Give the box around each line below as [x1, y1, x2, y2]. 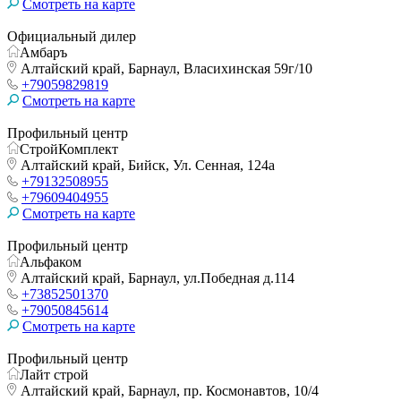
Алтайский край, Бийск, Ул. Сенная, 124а [17, 157, 275, 173]
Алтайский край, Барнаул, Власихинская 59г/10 [17, 60, 312, 76]
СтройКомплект [20, 141, 118, 157]
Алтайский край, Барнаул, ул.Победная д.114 [17, 269, 294, 286]
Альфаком [20, 253, 81, 269]
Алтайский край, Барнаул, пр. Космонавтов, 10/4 [17, 382, 319, 398]
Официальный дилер [7, 28, 136, 44]
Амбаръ [20, 44, 67, 60]
